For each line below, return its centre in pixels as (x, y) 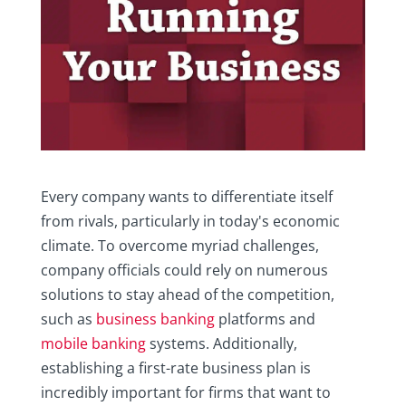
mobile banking (93, 344)
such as (68, 319)
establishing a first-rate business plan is (175, 368)
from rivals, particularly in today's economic (190, 222)
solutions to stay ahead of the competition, (187, 295)
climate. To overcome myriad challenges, (179, 246)
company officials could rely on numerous (184, 271)
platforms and (265, 319)
